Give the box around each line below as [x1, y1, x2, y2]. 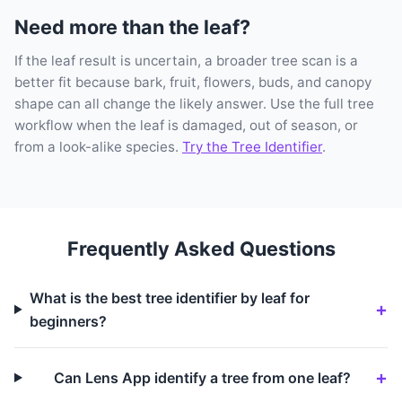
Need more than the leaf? [14, 14, 250, 39]
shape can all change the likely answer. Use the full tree [14, 94, 374, 112]
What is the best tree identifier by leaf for [29, 288, 310, 307]
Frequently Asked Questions [66, 236, 336, 260]
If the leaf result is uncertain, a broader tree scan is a [14, 51, 358, 69]
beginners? [29, 311, 107, 330]
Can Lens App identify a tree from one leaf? [53, 368, 351, 387]
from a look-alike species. [14, 137, 182, 155]
